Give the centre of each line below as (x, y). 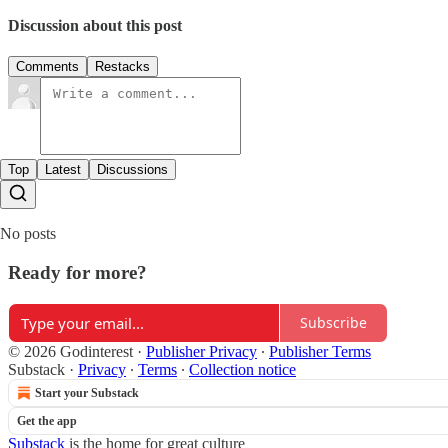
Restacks (122, 67)
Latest (63, 170)
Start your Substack (87, 392)
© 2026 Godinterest (70, 351)
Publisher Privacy (201, 351)
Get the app (47, 420)
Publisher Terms (320, 351)
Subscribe (333, 323)
